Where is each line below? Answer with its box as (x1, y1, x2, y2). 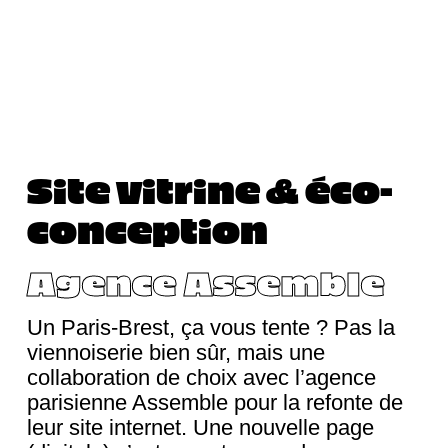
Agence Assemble (26, 261, 385, 302)
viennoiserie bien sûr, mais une (26, 340, 325, 365)
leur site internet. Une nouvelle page (26, 415, 374, 440)
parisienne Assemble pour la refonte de (26, 390, 403, 415)
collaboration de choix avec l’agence (26, 365, 376, 390)
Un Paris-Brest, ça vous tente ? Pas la (26, 315, 395, 340)
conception (26, 206, 268, 250)
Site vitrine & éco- (26, 166, 393, 210)
